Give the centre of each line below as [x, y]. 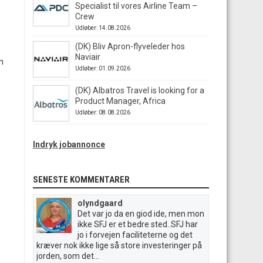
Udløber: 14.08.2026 [103, 28]
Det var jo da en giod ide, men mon [141, 214]
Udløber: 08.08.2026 [103, 112]
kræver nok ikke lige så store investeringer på [119, 245]
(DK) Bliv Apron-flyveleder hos [130, 46]
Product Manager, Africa [120, 101]
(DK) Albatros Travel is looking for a [140, 90]
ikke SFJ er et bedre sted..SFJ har [138, 224]
